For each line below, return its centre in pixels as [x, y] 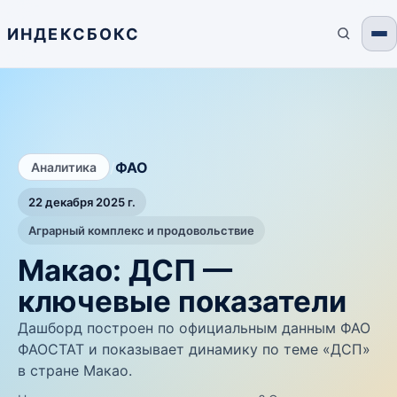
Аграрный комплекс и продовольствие [141, 230]
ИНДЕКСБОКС [74, 34]
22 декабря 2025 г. [82, 202]
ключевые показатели [182, 301]
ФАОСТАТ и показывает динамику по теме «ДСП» [194, 349]
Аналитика [64, 167]
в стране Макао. [75, 370]
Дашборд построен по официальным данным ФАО [194, 328]
